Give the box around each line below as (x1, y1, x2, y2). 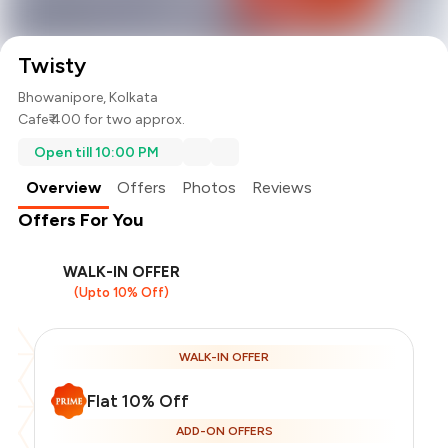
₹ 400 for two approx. (48, 111, 186, 129)
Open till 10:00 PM (34, 143, 160, 161)
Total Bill (77, 411, 143, 431)
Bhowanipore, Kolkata (18, 89, 159, 107)
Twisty (18, 52, 87, 80)
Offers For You (18, 209, 144, 232)
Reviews (252, 178, 313, 198)
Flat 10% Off (87, 391, 190, 412)
